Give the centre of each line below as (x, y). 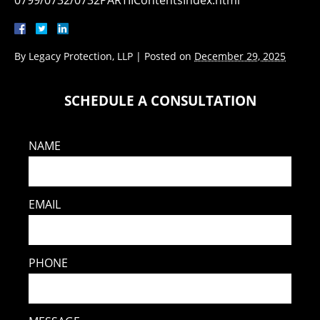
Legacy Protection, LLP (81, 56)
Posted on (169, 56)
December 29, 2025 (240, 56)
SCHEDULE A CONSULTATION (160, 100)
